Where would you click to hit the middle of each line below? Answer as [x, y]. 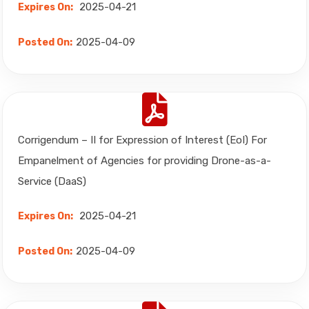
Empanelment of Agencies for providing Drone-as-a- [144, 161]
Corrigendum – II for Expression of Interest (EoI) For [142, 140]
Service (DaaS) [52, 181]
